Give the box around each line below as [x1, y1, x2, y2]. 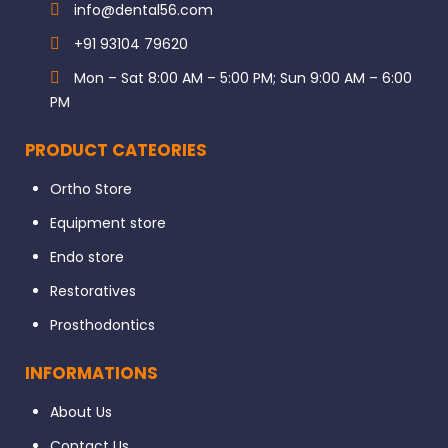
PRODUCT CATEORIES [25, 139, 207, 162]
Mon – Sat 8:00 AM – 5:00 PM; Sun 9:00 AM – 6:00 [70, 68, 412, 88]
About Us [50, 402, 112, 422]
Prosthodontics [50, 315, 155, 335]
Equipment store [50, 213, 166, 233]
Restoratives [50, 281, 136, 301]
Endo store [50, 247, 124, 267]
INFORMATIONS [25, 362, 158, 385]
